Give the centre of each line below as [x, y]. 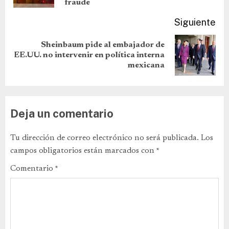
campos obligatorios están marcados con [83, 151]
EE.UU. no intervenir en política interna [89, 55]
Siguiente [195, 22]
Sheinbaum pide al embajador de [103, 45]
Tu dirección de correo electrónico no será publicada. [105, 138]
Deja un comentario [62, 113]
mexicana [146, 65]
